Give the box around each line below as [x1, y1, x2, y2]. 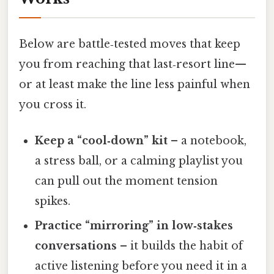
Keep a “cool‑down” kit [35, 134, 168, 148]
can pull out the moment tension [35, 174, 218, 188]
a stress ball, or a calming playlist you [35, 154, 243, 168]
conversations [35, 239, 117, 253]
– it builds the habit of [117, 239, 243, 253]
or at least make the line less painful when [19, 78, 250, 91]
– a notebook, [168, 134, 247, 148]
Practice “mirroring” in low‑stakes [35, 219, 234, 233]
